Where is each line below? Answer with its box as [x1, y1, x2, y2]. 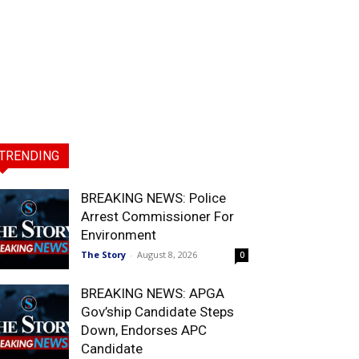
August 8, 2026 [137, 248, 197, 260]
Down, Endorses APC [81, 322, 207, 338]
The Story [81, 248, 126, 260]
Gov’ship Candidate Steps [81, 304, 234, 320]
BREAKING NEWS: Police [81, 190, 226, 206]
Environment [81, 227, 156, 243]
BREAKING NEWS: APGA [81, 285, 224, 301]
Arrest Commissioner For [81, 208, 234, 224]
